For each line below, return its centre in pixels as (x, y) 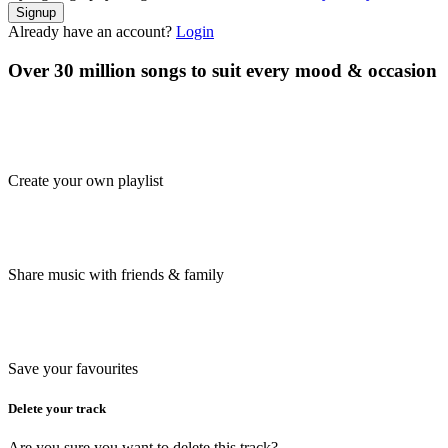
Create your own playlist (85, 181)
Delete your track (57, 408)
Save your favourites (73, 369)
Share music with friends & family (116, 275)
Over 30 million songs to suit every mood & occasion (222, 70)
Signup (36, 13)
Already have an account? (90, 32)
